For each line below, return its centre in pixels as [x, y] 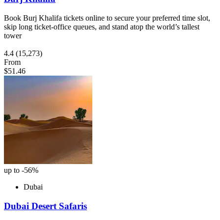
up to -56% [21, 170]
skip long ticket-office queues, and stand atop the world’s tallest [102, 27]
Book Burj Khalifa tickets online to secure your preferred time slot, [107, 18]
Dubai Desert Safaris [45, 206]
